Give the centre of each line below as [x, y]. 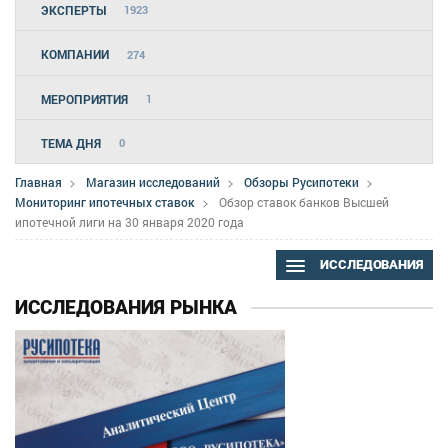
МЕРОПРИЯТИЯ [84, 98]
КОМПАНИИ [75, 54]
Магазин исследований [153, 181]
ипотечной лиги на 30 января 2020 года [129, 222]
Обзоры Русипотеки [301, 181]
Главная [38, 181]
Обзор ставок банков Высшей [304, 202]
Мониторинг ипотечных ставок [105, 202]
